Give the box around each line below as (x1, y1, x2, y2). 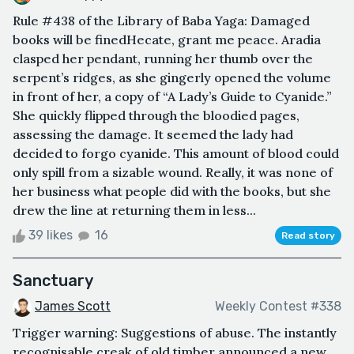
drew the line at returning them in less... (13, 201, 256, 218)
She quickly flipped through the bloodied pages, (13, 107, 299, 123)
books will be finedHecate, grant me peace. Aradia (13, 31, 321, 47)
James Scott (35, 298, 111, 314)
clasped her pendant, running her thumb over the (13, 50, 313, 66)
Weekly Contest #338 (215, 299, 341, 314)
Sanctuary (13, 270, 93, 290)
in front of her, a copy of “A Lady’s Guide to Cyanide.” (13, 88, 332, 104)
